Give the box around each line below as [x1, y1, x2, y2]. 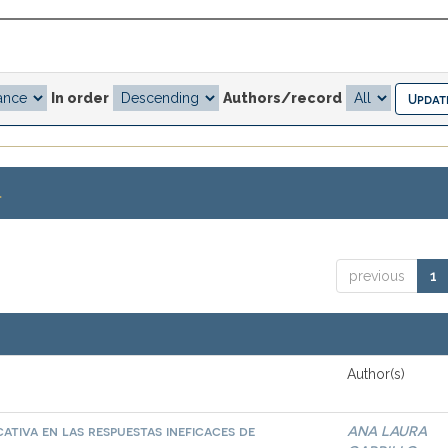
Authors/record [223, 89, 342, 106]
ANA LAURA [347, 422, 428, 439]
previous [348, 268, 405, 284]
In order [51, 89, 109, 106]
